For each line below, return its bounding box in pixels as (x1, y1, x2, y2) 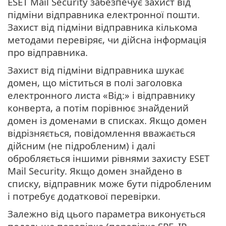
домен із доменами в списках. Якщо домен (8, 114, 207, 127)
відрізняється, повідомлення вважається (8, 127, 195, 140)
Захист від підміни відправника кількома (8, 21, 197, 34)
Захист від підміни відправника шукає (8, 64, 184, 77)
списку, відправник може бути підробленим (8, 177, 211, 190)
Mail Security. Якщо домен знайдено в (8, 164, 182, 178)
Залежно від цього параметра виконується (8, 207, 205, 220)
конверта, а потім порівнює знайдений (8, 101, 189, 115)
